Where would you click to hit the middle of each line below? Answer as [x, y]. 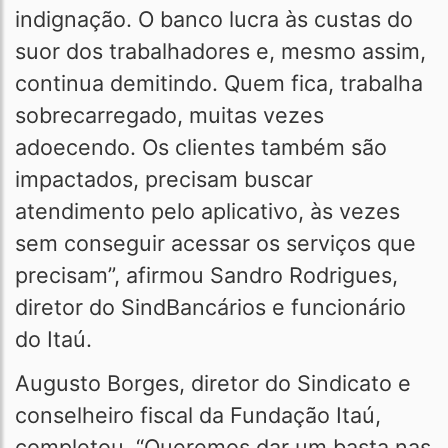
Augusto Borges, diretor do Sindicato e [213, 383]
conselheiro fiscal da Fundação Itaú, [198, 415]
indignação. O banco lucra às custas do [214, 19]
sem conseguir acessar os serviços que [215, 243]
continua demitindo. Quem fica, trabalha [219, 83]
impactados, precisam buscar [164, 179]
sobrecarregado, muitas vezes [169, 115]
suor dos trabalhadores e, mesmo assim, [220, 51]
